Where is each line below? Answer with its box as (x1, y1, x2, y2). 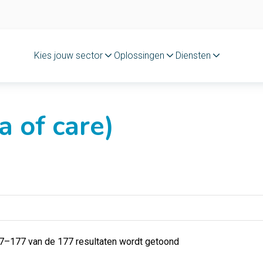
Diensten (176, 50, 211, 61)
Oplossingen (113, 50, 164, 61)
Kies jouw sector (33, 50, 103, 61)
